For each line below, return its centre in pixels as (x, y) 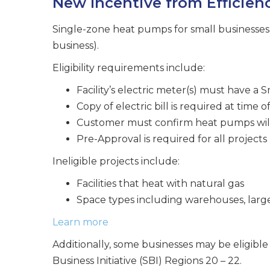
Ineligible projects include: (116, 161)
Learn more (80, 222)
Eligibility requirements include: (129, 68)
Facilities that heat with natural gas (160, 184)
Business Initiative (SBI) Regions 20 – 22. (147, 261)
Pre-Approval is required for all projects (172, 139)
